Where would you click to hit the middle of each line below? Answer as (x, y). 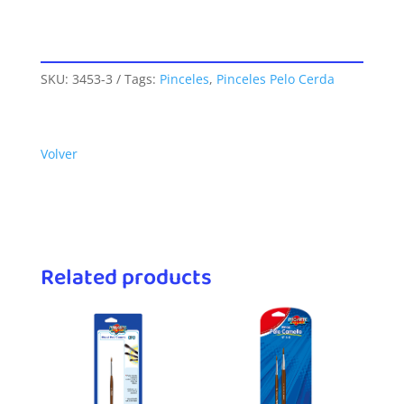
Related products (126, 278)
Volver (59, 154)
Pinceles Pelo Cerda (275, 79)
